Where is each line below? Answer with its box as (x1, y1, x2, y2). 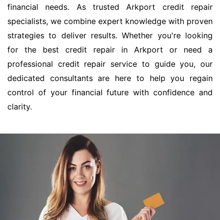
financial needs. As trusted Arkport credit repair (7, 2, 213, 12)
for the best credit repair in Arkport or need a (7, 45, 213, 55)
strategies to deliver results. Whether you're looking (7, 30, 213, 41)
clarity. (7, 102, 32, 112)
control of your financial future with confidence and (7, 87, 213, 98)
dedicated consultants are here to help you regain (7, 73, 213, 83)
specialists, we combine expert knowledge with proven (7, 16, 213, 27)
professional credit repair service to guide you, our (7, 59, 213, 69)
